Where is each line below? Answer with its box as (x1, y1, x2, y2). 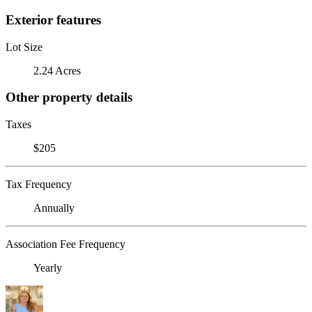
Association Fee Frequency (6, 237, 125, 250)
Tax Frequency (6, 178, 72, 190)
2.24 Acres (33, 64, 81, 77)
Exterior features (6, 12, 101, 27)
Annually (33, 201, 75, 214)
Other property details (6, 90, 132, 105)
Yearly (33, 261, 62, 274)
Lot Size (6, 40, 42, 53)
